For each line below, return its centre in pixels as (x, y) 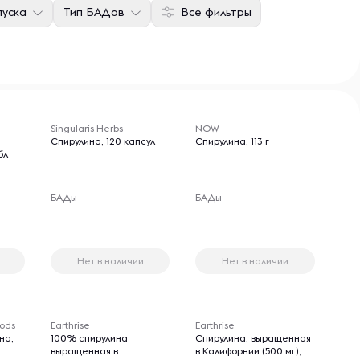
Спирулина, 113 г (233, 141)
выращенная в (84, 351)
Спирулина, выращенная (254, 338)
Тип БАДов (94, 12)
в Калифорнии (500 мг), (249, 351)
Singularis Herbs (86, 128)
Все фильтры (216, 12)
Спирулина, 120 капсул (102, 141)
